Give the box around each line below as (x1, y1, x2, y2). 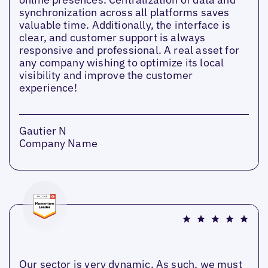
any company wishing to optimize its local (19, 56, 224, 70)
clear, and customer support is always (19, 31, 206, 45)
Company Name (19, 136, 98, 151)
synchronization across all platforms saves (19, 5, 230, 20)
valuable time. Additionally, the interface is (19, 18, 230, 32)
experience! (19, 81, 77, 95)
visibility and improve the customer (19, 68, 193, 83)
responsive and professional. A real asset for (19, 43, 239, 57)
